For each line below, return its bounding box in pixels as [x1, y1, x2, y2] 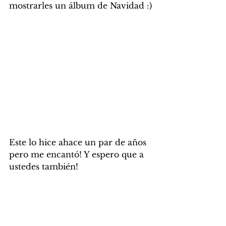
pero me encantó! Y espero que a [9, 149, 146, 160]
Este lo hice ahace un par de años [9, 137, 149, 148]
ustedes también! [9, 161, 78, 172]
